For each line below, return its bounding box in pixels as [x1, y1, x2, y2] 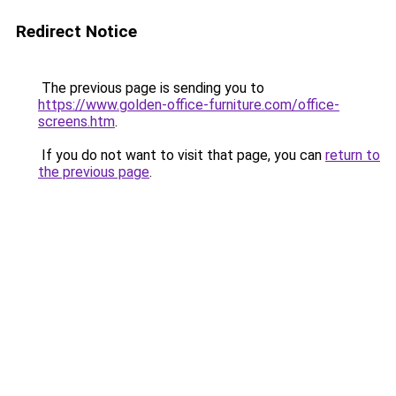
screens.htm [38, 113, 115, 130]
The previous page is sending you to [38, 80, 264, 96]
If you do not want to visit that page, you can [38, 147, 325, 164]
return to [325, 147, 380, 164]
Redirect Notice [16, 21, 137, 42]
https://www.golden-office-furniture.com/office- [38, 96, 339, 113]
